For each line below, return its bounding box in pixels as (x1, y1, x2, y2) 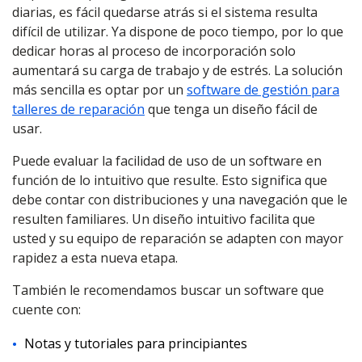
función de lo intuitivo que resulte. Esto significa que (12, 171, 327, 189)
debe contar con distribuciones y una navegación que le (12, 191, 347, 208)
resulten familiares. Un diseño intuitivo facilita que (12, 210, 315, 228)
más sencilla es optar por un (12, 81, 187, 99)
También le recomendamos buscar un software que (12, 281, 324, 299)
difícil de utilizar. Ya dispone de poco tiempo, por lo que (12, 23, 343, 40)
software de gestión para (187, 81, 339, 99)
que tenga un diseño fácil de (145, 100, 318, 118)
